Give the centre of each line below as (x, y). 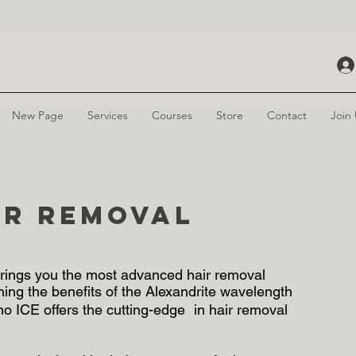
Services (108, 115)
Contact (287, 115)
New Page (38, 115)
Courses (172, 115)
